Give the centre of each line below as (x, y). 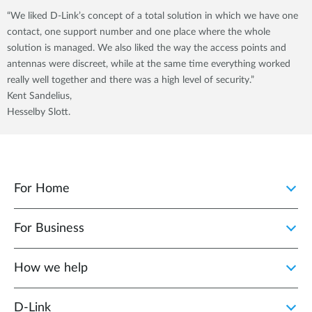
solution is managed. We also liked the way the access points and (147, 48)
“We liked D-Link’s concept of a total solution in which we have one (153, 16)
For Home (42, 189)
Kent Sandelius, (39, 96)
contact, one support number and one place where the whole (139, 32)
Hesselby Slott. (39, 112)
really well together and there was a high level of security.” (131, 80)
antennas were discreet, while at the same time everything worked (149, 64)
